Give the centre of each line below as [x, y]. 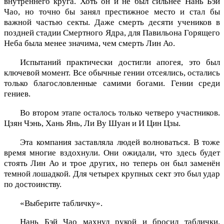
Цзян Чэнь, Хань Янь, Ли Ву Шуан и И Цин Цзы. [92, 123]
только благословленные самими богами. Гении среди [112, 83]
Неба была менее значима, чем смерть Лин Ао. [89, 43]
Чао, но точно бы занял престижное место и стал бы [112, 12]
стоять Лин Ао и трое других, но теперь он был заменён [112, 163]
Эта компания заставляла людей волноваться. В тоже [120, 142]
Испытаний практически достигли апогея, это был [120, 62]
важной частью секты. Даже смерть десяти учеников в [112, 22]
